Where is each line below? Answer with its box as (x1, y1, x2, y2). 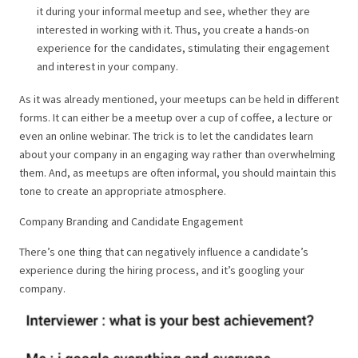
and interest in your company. (37, 58, 178, 74)
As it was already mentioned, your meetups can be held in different (19, 92, 339, 107)
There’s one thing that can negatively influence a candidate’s (19, 245, 308, 260)
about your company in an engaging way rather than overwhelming (19, 147, 336, 162)
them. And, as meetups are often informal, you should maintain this (19, 165, 336, 181)
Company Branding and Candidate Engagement (19, 214, 243, 229)
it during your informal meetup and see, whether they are (37, 3, 310, 18)
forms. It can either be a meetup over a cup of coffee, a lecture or (19, 110, 332, 125)
